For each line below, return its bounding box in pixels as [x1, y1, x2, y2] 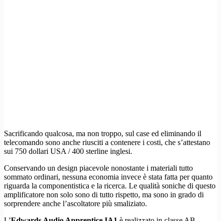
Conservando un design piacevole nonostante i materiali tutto [4, 163, 193, 172]
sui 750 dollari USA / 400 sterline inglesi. [4, 147, 132, 155]
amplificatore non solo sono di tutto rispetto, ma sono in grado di [4, 190, 204, 199]
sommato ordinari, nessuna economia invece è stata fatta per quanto [4, 172, 213, 181]
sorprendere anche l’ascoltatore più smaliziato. [4, 199, 147, 208]
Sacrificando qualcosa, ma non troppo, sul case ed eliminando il [4, 129, 201, 138]
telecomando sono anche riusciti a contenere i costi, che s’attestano [4, 138, 210, 147]
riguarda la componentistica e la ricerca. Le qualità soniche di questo [4, 181, 216, 190]
